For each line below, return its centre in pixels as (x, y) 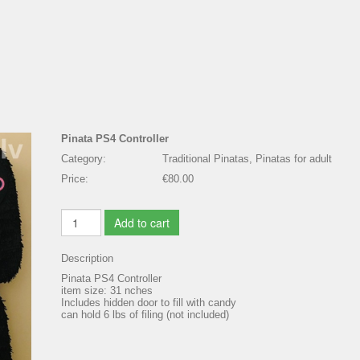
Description (87, 259)
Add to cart (142, 223)
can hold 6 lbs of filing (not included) (145, 315)
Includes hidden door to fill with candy (149, 303)
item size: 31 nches (107, 291)
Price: (75, 179)
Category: (84, 159)
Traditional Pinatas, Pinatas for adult (247, 159)
